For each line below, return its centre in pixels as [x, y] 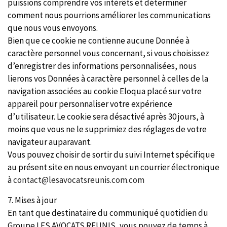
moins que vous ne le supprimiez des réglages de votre [107, 129]
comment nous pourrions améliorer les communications [109, 15]
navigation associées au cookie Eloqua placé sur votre [105, 91]
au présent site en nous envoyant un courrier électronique [113, 167]
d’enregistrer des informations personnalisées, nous [102, 66]
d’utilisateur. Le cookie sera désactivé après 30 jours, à [106, 117]
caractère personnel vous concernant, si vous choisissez [108, 53]
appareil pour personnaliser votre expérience [90, 104]
